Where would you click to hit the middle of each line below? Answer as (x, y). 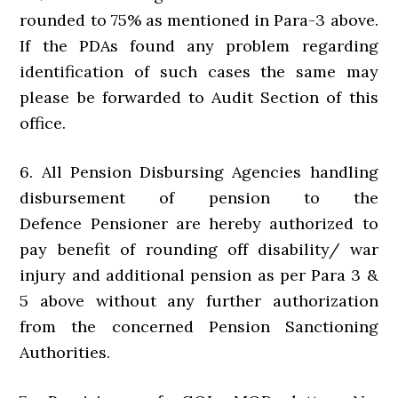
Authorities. (65, 353)
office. (43, 123)
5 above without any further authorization (199, 301)
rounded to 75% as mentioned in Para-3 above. (199, 20)
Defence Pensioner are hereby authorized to (199, 224)
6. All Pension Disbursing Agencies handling (199, 172)
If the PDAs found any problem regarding (199, 46)
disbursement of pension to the (199, 198)
